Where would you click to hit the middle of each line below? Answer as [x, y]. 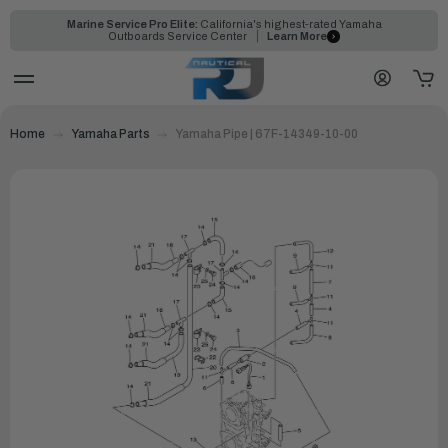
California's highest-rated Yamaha [289, 24]
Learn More [297, 36]
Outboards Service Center [179, 36]
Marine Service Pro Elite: [132, 24]
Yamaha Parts [110, 133]
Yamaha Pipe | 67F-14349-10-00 [266, 133]
